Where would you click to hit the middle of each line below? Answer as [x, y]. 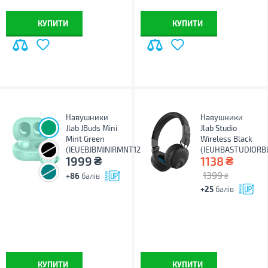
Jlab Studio [219, 128]
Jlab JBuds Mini [92, 128]
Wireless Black [227, 139]
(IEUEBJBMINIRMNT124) [107, 150]
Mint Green [85, 139]
